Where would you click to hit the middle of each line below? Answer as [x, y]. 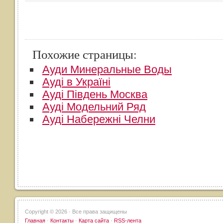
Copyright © [40, 212]
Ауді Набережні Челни [99, 119]
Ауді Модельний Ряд [94, 107]
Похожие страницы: [85, 54]
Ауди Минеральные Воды [107, 69]
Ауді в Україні [76, 82]
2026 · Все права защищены [91, 212]
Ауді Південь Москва [95, 94]
